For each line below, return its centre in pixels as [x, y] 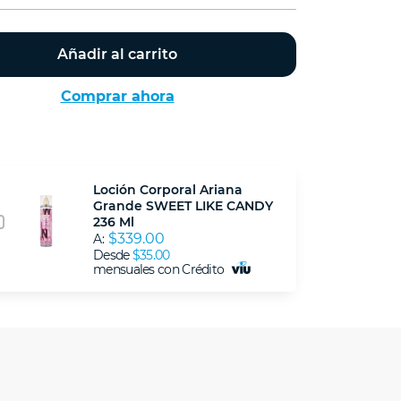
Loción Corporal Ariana [168, 190]
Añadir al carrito [117, 55]
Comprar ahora [117, 97]
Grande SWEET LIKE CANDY [183, 206]
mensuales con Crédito [160, 270]
